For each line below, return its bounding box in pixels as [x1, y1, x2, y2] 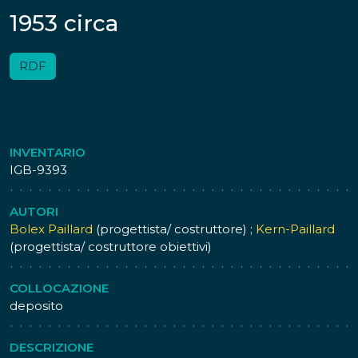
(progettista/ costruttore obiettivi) [10, 239, 212, 254]
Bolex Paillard [10, 221, 93, 237]
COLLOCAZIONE [10, 280, 109, 296]
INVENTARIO [10, 145, 86, 160]
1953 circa [10, 10, 118, 37]
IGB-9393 [10, 162, 67, 177]
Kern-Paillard [253, 221, 335, 237]
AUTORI [10, 204, 58, 219]
